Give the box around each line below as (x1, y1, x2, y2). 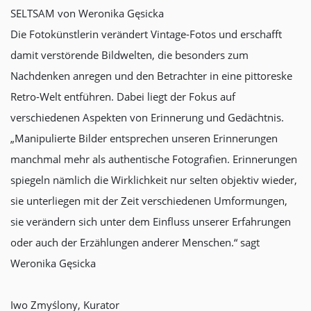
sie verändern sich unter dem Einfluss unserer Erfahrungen (10, 214, 291, 228)
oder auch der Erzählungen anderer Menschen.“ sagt (10, 235, 260, 249)
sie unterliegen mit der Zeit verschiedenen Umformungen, (10, 193, 287, 208)
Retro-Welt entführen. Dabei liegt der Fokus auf (10, 89, 235, 103)
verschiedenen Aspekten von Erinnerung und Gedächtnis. (10, 110, 284, 124)
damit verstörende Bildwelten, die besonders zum (10, 47, 249, 62)
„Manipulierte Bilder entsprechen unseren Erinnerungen (10, 131, 278, 145)
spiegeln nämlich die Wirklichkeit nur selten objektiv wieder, (10, 172, 297, 187)
